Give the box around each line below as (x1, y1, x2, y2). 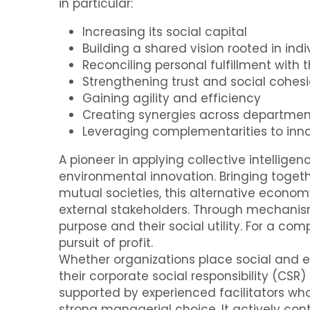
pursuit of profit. (59, 234, 154, 251)
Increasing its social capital (82, 23, 248, 40)
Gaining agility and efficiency (82, 89, 262, 107)
